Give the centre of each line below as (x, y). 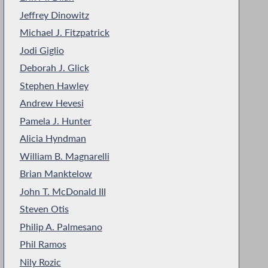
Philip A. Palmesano (61, 226)
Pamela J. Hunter (55, 121)
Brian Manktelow (56, 174)
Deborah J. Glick (54, 68)
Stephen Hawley (54, 85)
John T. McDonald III (63, 191)
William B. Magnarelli (64, 156)
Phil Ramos (43, 244)
